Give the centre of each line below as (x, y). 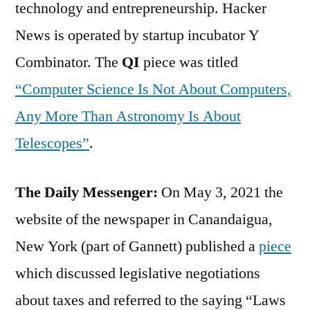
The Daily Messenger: (86, 192)
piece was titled (189, 62)
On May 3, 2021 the (220, 192)
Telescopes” (52, 143)
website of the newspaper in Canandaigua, (144, 219)
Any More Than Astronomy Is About (128, 116)
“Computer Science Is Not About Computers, (153, 89)
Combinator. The (69, 62)
